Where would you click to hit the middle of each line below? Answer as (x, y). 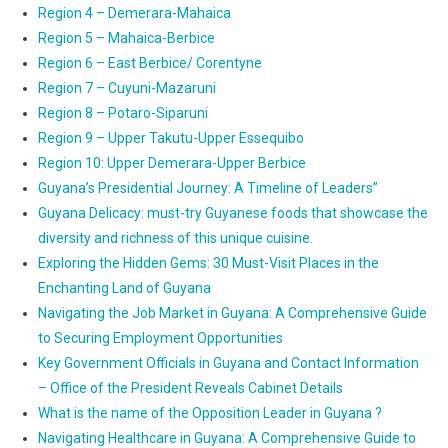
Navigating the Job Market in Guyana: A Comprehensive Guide (232, 313)
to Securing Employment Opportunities (160, 338)
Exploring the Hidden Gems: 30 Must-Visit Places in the (208, 263)
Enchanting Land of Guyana (124, 288)
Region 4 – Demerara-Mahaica (134, 13)
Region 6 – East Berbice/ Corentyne (149, 63)
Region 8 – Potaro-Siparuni (122, 113)
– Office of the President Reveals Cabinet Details (190, 388)
